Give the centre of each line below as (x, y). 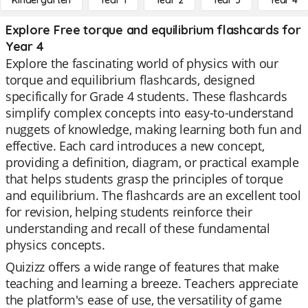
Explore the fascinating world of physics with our (142, 63)
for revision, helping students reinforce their (129, 212)
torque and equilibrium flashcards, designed (130, 80)
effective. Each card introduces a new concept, (135, 146)
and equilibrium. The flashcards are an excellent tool (153, 195)
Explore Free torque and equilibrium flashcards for (153, 30)
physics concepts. (55, 245)
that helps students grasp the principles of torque (144, 179)
